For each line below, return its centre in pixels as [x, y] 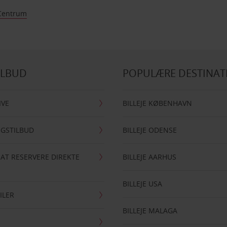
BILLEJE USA [143, 184]
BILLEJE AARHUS [150, 157]
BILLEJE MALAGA [150, 211]
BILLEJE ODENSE [150, 130]
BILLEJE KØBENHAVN [158, 103]
